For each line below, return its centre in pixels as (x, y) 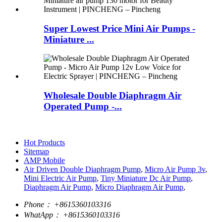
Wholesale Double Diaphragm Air (112, 96)
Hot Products (44, 142)
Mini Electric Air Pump (60, 178)
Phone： (38, 204)
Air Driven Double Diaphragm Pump (82, 169)
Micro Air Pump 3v (175, 169)
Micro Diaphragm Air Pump (139, 187)
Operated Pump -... (83, 107)
